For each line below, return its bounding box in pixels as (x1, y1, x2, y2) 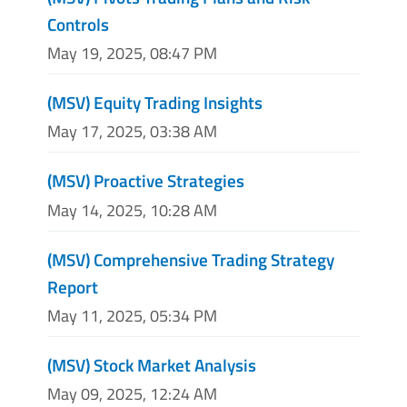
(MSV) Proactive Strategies (47, 167, 244, 194)
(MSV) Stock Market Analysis (47, 351, 256, 378)
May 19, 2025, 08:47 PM (47, 41, 217, 66)
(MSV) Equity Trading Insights (47, 89, 263, 116)
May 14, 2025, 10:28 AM (47, 197, 217, 223)
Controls (47, 11, 109, 37)
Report (47, 273, 98, 300)
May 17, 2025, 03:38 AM (47, 119, 217, 144)
